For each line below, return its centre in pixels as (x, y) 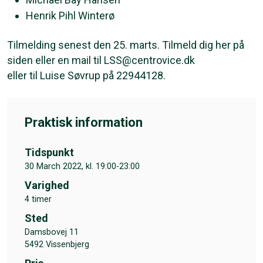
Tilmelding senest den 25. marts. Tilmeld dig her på (126, 45)
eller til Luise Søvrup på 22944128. (86, 75)
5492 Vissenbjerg (57, 244)
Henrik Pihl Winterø (70, 15)
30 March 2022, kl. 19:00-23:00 (82, 166)
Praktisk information (84, 122)
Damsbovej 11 (52, 232)
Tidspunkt (49, 152)
